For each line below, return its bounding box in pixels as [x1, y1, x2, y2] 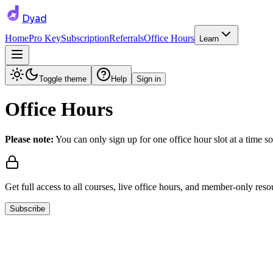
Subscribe [10, 204, 45, 213]
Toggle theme [39, 74, 87, 83]
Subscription [61, 33, 109, 43]
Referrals [109, 33, 144, 43]
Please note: [5, 133, 54, 144]
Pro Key [29, 33, 61, 43]
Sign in [136, 74, 161, 83]
